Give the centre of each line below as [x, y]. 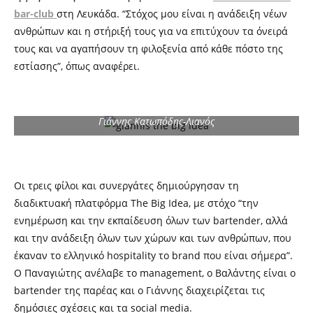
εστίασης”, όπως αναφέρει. [77, 66]
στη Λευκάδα [87, 14]
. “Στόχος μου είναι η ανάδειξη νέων [202, 14]
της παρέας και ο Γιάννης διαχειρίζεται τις [165, 290]
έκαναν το [39, 255]
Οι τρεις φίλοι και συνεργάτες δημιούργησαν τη [126, 185]
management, [172, 273]
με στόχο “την [226, 203]
